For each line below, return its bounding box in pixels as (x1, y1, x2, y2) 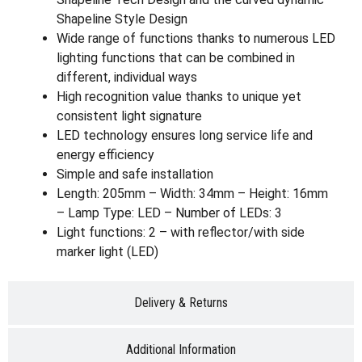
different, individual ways (57, 69, 197, 85)
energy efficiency (57, 146, 154, 162)
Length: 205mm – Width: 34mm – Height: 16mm (57, 185, 328, 201)
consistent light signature (57, 107, 202, 124)
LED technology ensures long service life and (57, 127, 313, 143)
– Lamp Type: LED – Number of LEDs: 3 (57, 204, 282, 221)
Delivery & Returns (134, 294, 228, 310)
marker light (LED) (57, 243, 158, 259)
